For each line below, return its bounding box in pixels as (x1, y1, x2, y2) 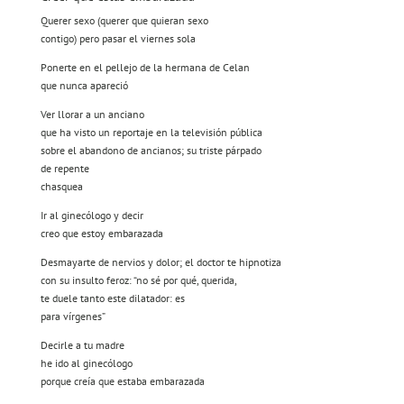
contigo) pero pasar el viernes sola (40, 32, 196, 46)
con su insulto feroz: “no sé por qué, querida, (40, 273, 237, 288)
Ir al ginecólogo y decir (40, 208, 143, 223)
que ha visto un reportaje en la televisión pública (40, 125, 262, 140)
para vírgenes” (40, 309, 106, 324)
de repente (40, 161, 89, 176)
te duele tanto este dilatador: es (40, 291, 185, 306)
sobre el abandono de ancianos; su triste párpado (40, 143, 262, 158)
